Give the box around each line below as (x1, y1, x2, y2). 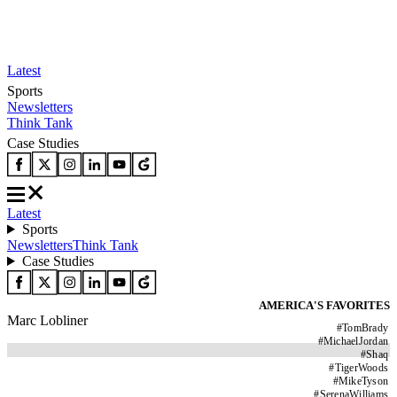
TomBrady (342, 322, 388, 334)
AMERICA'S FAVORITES (259, 299, 390, 312)
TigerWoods (334, 362, 388, 374)
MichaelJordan (323, 335, 388, 347)
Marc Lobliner (7, 313, 88, 328)
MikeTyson (338, 375, 388, 387)
